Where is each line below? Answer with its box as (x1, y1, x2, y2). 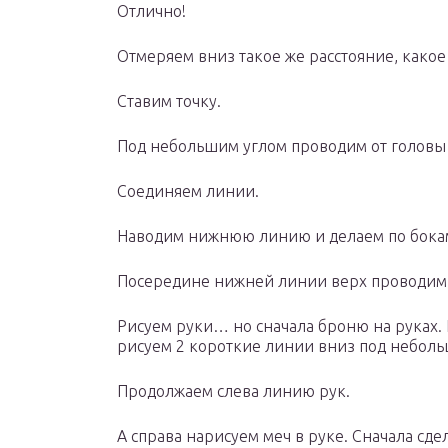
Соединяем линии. (117, 182, 259, 201)
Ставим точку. (117, 92, 221, 111)
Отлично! (117, 2, 186, 21)
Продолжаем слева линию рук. (117, 382, 350, 401)
